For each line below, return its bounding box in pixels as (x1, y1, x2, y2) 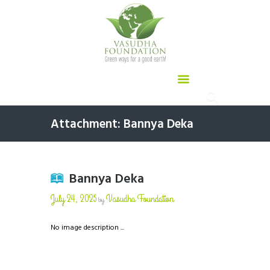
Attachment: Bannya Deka (51, 115, 193, 135)
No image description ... (51, 221, 124, 234)
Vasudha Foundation (106, 191, 174, 207)
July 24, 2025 (51, 191, 97, 207)
